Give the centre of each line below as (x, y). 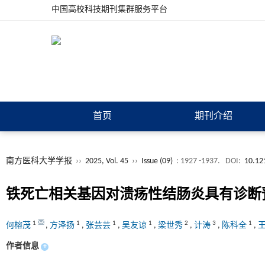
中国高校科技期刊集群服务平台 (109, 10)
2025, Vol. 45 (108, 161)
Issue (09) (157, 161)
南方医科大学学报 (39, 161)
